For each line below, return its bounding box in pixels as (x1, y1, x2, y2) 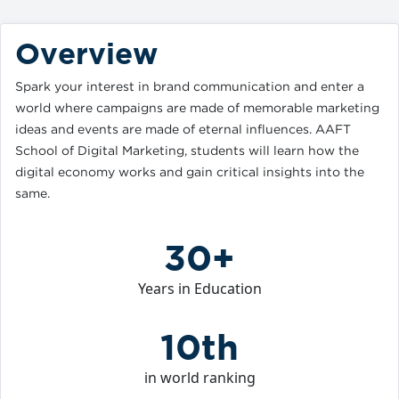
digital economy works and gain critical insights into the (15, 165, 364, 178)
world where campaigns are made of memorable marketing (15, 101, 379, 114)
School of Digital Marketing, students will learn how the (15, 143, 359, 157)
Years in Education (137, 279, 262, 298)
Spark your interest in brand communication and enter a (15, 79, 364, 93)
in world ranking (143, 368, 256, 387)
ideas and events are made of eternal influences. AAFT (15, 122, 351, 135)
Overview (15, 37, 158, 69)
